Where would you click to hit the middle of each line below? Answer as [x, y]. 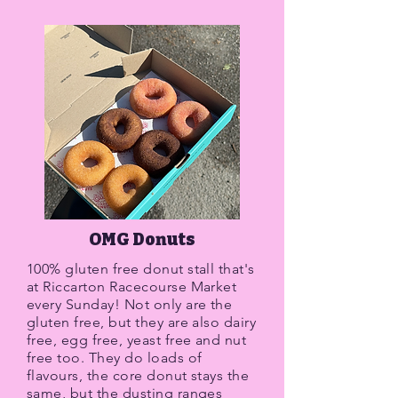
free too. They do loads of [115, 358]
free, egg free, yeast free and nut [137, 340]
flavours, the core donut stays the [138, 375]
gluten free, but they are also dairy [142, 322]
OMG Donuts [142, 239]
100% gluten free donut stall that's [141, 269]
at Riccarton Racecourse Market [132, 287]
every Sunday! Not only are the [130, 304]
